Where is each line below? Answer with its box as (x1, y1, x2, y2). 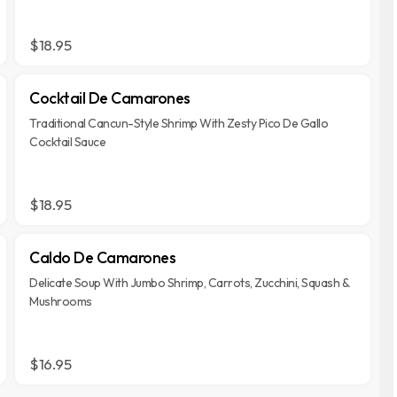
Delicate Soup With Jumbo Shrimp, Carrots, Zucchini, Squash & (29, 275, 350, 291)
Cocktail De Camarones (29, 88, 191, 108)
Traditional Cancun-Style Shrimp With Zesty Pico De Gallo (29, 115, 329, 131)
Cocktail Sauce (29, 134, 106, 150)
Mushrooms (29, 293, 92, 309)
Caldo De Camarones (29, 247, 176, 268)
